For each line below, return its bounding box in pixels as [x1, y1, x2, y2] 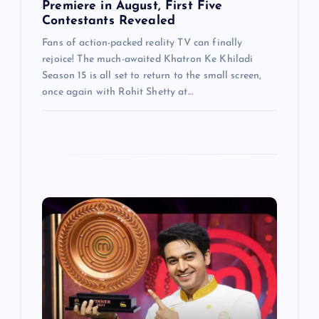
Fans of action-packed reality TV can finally [42, 38, 243, 49]
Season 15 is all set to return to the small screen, [42, 70, 262, 82]
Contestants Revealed [42, 15, 175, 28]
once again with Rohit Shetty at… [42, 87, 193, 98]
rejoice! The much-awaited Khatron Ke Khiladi [42, 54, 253, 66]
